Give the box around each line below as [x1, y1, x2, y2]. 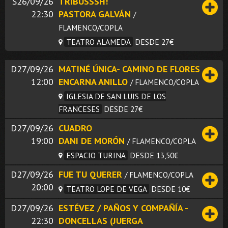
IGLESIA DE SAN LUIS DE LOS [66, 91, 166, 101]
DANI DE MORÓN [59, 134, 125, 147]
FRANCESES [59, 103, 100, 114]
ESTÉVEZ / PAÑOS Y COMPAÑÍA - [59, 202, 188, 214]
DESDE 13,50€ [130, 150, 178, 160]
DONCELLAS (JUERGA [59, 214, 142, 226]
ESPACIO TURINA [66, 150, 126, 160]
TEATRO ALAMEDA [66, 36, 131, 47]
